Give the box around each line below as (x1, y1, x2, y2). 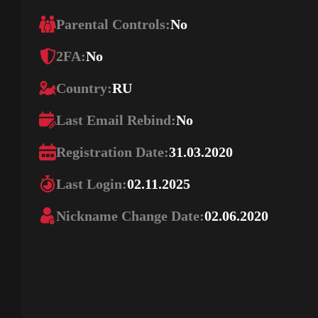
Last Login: (56, 176, 127, 192)
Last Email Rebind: (56, 112, 176, 128)
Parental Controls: (56, 16, 170, 32)
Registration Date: (56, 144, 169, 160)
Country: (56, 80, 112, 96)
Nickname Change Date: (56, 208, 204, 224)
